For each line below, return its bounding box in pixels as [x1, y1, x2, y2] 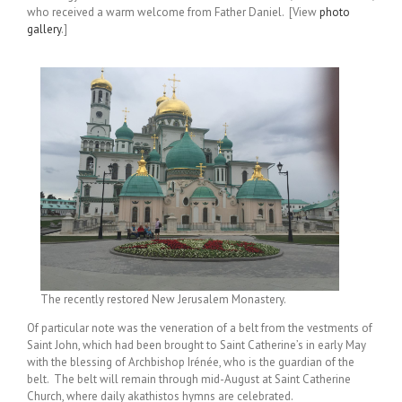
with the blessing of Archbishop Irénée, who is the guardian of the [27, 354, 354, 371]
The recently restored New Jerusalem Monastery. [40, 292, 286, 308]
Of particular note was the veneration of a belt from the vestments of [27, 320, 372, 336]
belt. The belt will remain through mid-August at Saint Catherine [27, 371, 351, 388]
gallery [27, 21, 61, 37]
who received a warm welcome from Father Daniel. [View [27, 4, 319, 20]
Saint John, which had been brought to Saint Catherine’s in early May [27, 337, 366, 354]
